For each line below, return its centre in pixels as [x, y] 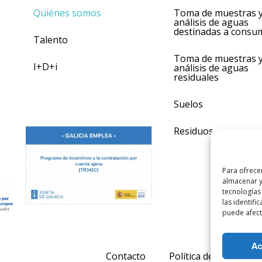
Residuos [194, 131]
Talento [51, 39]
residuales [196, 77]
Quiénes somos [67, 13]
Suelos [188, 104]
